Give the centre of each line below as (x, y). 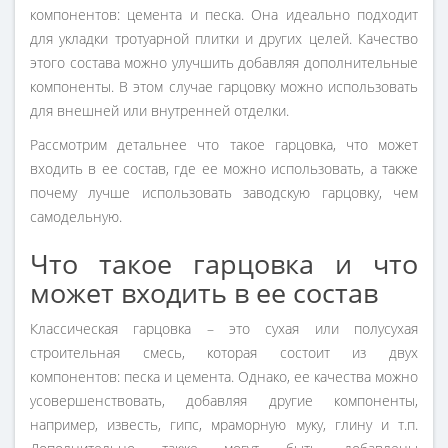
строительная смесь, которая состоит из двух (224, 353)
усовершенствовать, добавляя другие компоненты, (224, 401)
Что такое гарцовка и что (224, 264)
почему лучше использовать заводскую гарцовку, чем (224, 193)
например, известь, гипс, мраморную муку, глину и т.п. (224, 425)
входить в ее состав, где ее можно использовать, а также (224, 169)
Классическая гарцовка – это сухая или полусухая (224, 329)
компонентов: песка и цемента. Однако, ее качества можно (224, 377)
